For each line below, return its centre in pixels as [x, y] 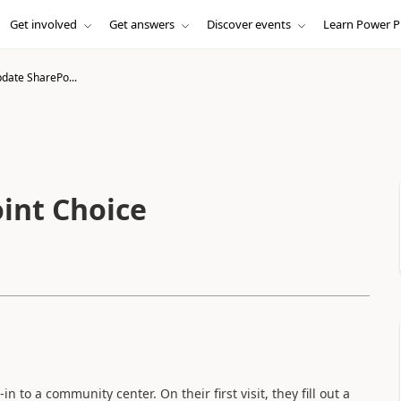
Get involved [43, 24]
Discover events [248, 24]
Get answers [141, 24]
